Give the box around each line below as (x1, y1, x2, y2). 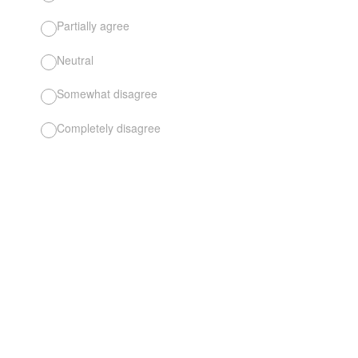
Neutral (57, 51, 93, 68)
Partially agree (57, 18, 129, 34)
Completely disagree (57, 119, 161, 136)
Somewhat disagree (57, 86, 157, 102)
